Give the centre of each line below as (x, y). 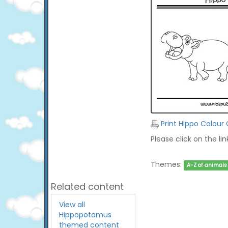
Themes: (166, 164)
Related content (87, 187)
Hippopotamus (85, 215)
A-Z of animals (207, 165)
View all (72, 205)
